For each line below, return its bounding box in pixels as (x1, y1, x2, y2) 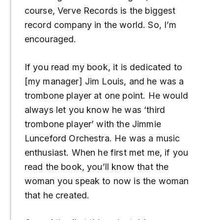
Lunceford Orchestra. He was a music (24, 133, 180, 143)
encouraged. (24, 34, 77, 45)
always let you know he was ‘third (24, 104, 165, 115)
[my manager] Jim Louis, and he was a (24, 76, 184, 86)
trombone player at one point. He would (24, 90, 188, 101)
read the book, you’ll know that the (24, 161, 169, 172)
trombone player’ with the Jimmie (24, 118, 161, 129)
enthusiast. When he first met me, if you (24, 147, 189, 158)
